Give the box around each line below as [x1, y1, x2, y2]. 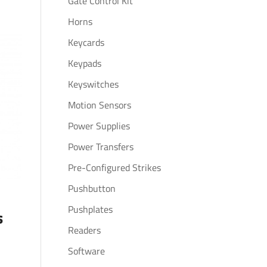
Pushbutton [67, 181, 116, 195]
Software [67, 244, 105, 258]
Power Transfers [67, 139, 133, 154]
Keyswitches [67, 77, 119, 91]
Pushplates [67, 202, 113, 216]
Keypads [67, 56, 101, 70]
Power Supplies [67, 119, 130, 133]
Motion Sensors [67, 98, 131, 112]
